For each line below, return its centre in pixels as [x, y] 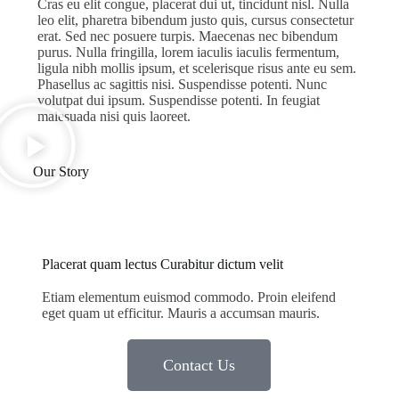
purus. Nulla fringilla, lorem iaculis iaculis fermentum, [188, 53]
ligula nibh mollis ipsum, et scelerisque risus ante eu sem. [196, 69]
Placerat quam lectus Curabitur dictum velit [162, 265]
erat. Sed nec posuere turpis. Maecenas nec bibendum [187, 37]
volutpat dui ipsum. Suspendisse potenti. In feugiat [178, 101]
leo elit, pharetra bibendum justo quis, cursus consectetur [195, 20]
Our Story [61, 172]
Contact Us [199, 366]
